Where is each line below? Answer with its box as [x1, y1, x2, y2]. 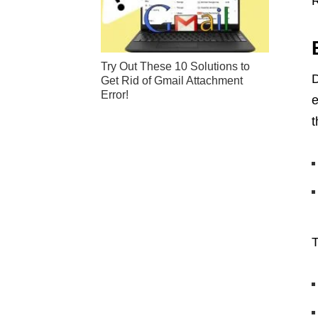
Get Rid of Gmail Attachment [101, 75, 243, 87]
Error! [101, 89, 128, 102]
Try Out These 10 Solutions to [101, 60, 250, 73]
